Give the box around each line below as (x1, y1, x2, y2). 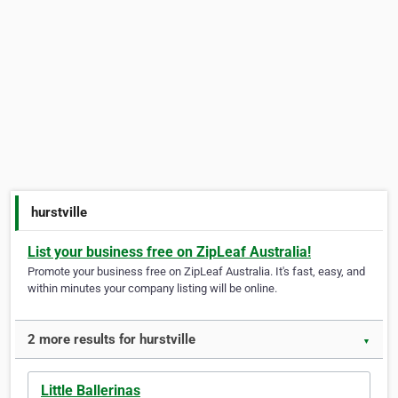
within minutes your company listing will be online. (28, 282, 277, 296)
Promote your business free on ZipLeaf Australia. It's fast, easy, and (28, 265, 365, 279)
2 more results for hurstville (28, 331, 195, 348)
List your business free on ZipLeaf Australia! (28, 243, 311, 261)
